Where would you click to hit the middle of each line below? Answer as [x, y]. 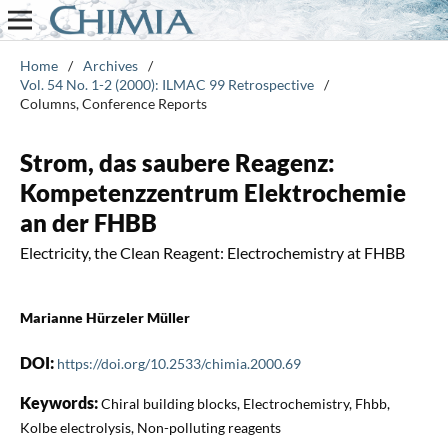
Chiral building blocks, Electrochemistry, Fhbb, [245, 403]
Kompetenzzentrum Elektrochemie [212, 192]
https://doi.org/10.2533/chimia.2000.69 [178, 363]
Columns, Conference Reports [113, 103]
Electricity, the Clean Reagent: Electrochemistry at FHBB [212, 252]
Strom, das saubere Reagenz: [177, 162]
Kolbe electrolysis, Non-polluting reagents [150, 427]
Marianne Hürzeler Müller [104, 317]
